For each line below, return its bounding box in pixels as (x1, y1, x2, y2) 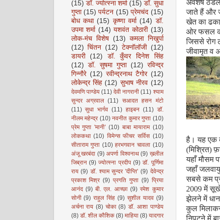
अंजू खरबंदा (71, 150, 95, 157)
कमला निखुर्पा (129, 35, 164, 42)
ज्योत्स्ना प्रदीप (98, 159, 131, 166)
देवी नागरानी (113, 88, 139, 95)
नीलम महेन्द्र (71, 115, 98, 122)
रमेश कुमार (140, 186, 164, 192)
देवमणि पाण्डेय (71, 88, 100, 95)
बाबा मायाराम (122, 124, 150, 131)
